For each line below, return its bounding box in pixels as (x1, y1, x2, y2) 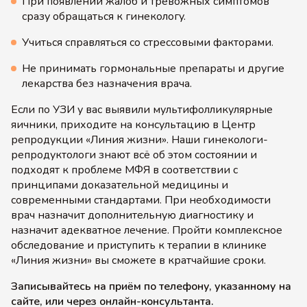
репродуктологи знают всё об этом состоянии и (11, 147, 257, 162)
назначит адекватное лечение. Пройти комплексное (11, 223, 282, 238)
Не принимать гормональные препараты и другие (22, 61, 284, 76)
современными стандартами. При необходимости (11, 193, 271, 208)
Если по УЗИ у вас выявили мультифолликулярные (11, 102, 273, 117)
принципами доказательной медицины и (11, 177, 228, 193)
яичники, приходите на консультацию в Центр (11, 117, 256, 132)
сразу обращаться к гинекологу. (22, 9, 186, 24)
